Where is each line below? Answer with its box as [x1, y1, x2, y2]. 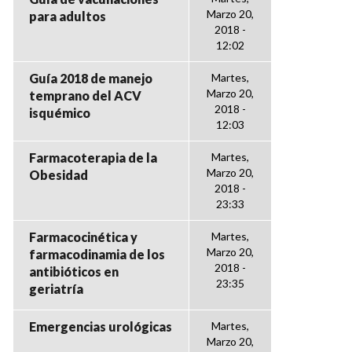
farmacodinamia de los [29, 247, 165, 262]
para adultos [29, 9, 106, 24]
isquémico [29, 105, 90, 120]
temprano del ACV [29, 88, 141, 103]
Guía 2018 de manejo [29, 71, 152, 86]
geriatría [29, 281, 83, 296]
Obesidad [29, 167, 88, 182]
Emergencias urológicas [29, 319, 172, 334]
